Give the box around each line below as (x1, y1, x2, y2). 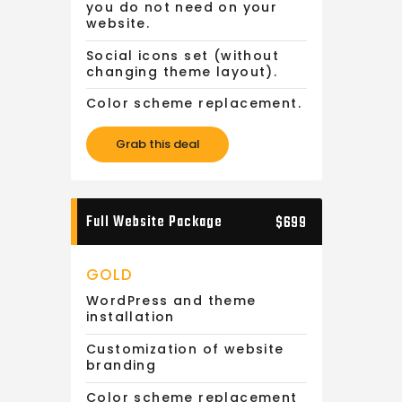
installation (86, 308, 175, 327)
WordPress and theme (86, 292, 257, 310)
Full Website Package (86, 211, 223, 235)
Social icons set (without (86, 46, 279, 65)
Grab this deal (115, 135, 200, 153)
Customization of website (86, 339, 284, 358)
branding (86, 355, 157, 374)
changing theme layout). (86, 62, 278, 81)
